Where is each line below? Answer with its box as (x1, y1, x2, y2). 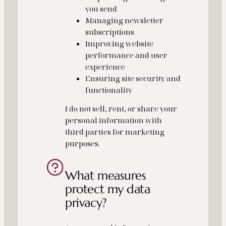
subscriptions (85, 26, 135, 37)
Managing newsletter (85, 15, 164, 25)
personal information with (65, 115, 162, 126)
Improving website (85, 38, 154, 48)
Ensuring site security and (85, 73, 181, 83)
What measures (65, 167, 146, 183)
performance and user (85, 49, 168, 60)
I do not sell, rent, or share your (65, 103, 178, 114)
